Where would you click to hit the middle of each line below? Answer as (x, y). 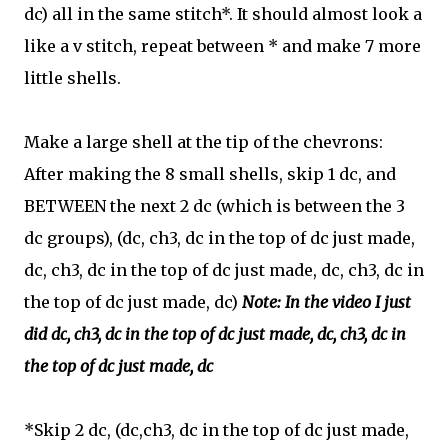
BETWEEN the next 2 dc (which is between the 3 (214, 206)
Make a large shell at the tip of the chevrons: (203, 142)
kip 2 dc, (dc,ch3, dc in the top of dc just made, (226, 430)
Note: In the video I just (326, 302)
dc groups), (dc (82, 238)
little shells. (72, 78)
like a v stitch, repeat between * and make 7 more (222, 46)
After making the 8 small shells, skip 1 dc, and (210, 174)
